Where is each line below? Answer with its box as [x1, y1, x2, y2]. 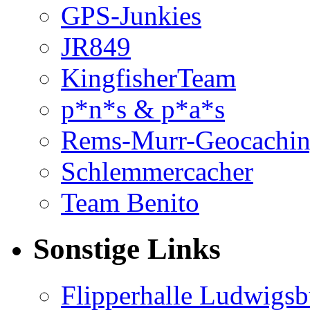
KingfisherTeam [61, 62, 236, 93]
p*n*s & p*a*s [61, 93, 225, 124]
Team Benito [61, 187, 199, 217]
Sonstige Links [33, 232, 221, 265]
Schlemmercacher [61, 156, 253, 186]
